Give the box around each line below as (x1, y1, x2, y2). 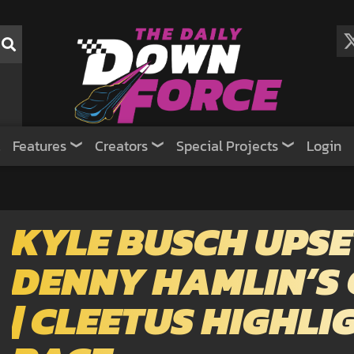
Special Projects (176, 135, 278, 156)
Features (13, 135, 66, 156)
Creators (95, 135, 148, 156)
